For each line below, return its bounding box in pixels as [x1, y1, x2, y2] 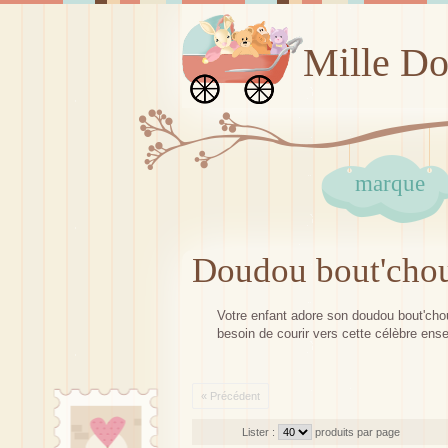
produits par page [315, 426, 400, 438]
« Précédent [201, 390, 260, 402]
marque [355, 171, 425, 196]
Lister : [242, 426, 278, 438]
